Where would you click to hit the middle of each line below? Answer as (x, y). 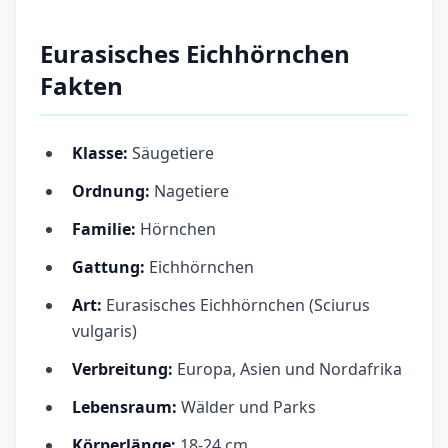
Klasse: (100, 153)
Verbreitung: (122, 369)
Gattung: (110, 267)
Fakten (81, 86)
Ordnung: (113, 191)
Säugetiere (171, 153)
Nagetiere (191, 191)
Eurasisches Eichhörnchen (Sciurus (236, 305)
